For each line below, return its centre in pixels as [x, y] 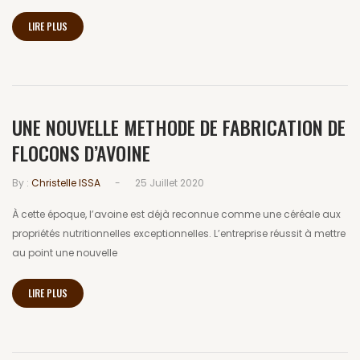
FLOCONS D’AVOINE [81, 152]
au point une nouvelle [65, 253]
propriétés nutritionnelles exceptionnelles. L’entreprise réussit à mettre [179, 234]
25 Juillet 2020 [170, 183]
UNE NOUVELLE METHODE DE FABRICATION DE [179, 127]
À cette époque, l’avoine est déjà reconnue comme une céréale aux [176, 215]
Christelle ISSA [66, 183]
